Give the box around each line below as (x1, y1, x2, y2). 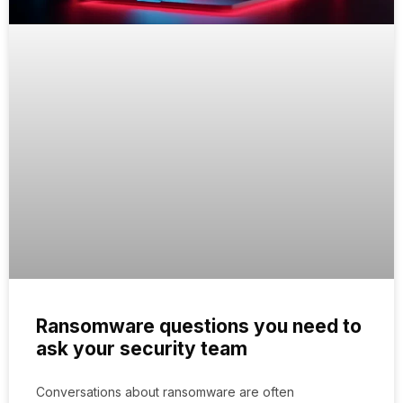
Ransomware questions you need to (36, 314, 362, 337)
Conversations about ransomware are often (36, 383, 294, 399)
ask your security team (36, 336, 247, 360)
